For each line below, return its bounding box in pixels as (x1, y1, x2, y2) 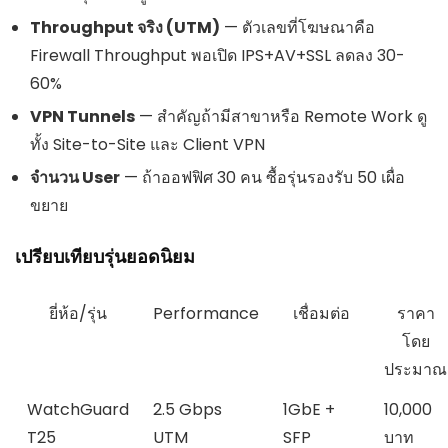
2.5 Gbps (153, 398, 222, 422)
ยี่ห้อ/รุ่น (49, 302, 107, 326)
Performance (153, 302, 259, 326)
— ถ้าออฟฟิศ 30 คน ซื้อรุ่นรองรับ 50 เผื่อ (120, 166, 405, 190)
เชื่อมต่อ (293, 302, 350, 326)
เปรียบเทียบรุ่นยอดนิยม (15, 244, 195, 270)
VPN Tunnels (30, 105, 135, 129)
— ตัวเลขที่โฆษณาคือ (220, 16, 375, 40)
